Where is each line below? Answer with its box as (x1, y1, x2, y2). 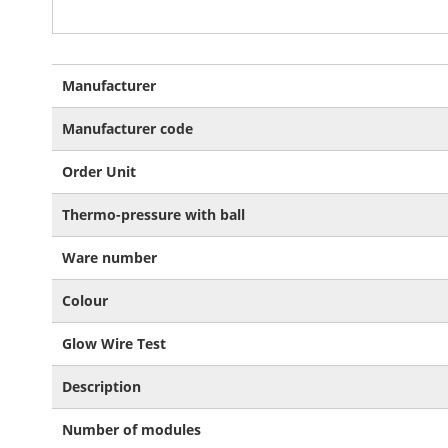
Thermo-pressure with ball (62, 205, 245, 224)
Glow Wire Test (62, 334, 166, 353)
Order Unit (62, 162, 136, 181)
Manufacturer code (62, 119, 193, 138)
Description (62, 377, 141, 396)
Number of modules (62, 420, 201, 439)
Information (51, 83, 130, 102)
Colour (62, 291, 108, 310)
